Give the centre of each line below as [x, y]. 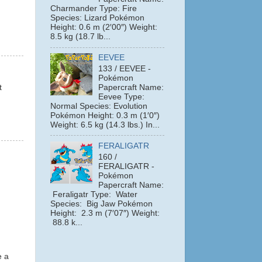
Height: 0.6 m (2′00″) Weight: [104, 27]
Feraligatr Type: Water [94, 194]
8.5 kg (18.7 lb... [80, 37]
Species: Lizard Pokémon [97, 18]
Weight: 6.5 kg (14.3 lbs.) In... [105, 125]
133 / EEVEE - [125, 68]
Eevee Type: [122, 96]
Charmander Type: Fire [94, 9]
